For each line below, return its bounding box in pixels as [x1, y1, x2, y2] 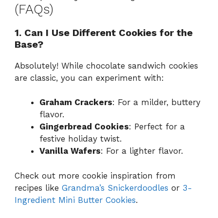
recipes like [15, 182, 62, 193]
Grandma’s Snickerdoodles [62, 182, 168, 193]
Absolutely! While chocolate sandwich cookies [15, 60, 198, 71]
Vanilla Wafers [39, 146, 101, 156]
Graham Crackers [39, 97, 112, 108]
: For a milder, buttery [112, 97, 200, 108]
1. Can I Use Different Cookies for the [15, 26, 193, 38]
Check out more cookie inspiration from [15, 170, 176, 181]
